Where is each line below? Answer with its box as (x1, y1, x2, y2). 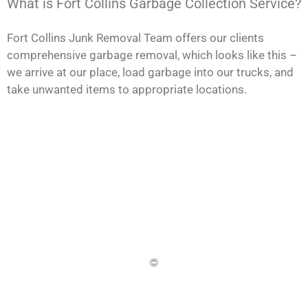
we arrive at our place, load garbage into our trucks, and (7, 65, 294, 79)
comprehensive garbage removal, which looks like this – (7, 47, 297, 62)
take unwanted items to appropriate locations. (7, 82, 247, 96)
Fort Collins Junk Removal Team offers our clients (7, 30, 264, 45)
